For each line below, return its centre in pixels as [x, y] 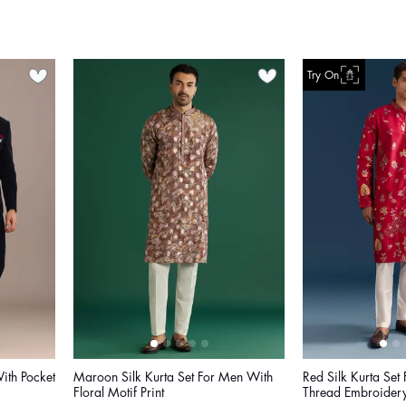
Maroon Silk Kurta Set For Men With [173, 377]
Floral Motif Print [119, 393]
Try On [323, 75]
